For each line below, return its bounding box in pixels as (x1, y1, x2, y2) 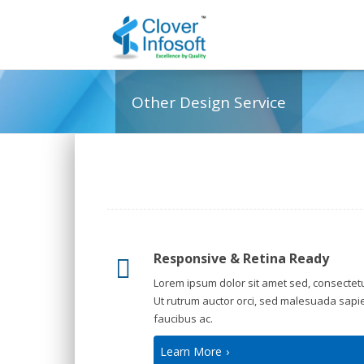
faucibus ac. (154, 311, 213, 326)
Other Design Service (132, 92, 286, 113)
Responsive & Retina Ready (154, 249, 329, 267)
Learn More (160, 344, 222, 359)
